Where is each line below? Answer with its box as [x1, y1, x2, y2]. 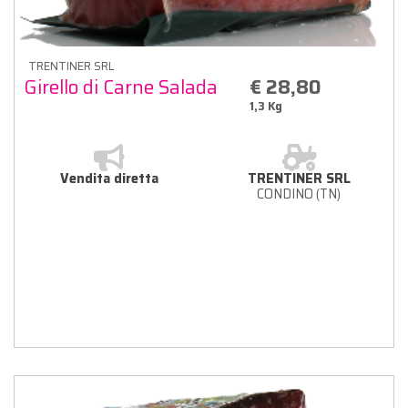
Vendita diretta [60, 168, 158, 189]
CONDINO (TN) [257, 183, 341, 204]
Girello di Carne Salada [24, 71, 218, 102]
